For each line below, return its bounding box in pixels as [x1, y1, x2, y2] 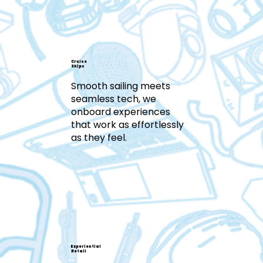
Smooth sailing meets [70, 79, 170, 93]
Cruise [70, 58, 87, 64]
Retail [70, 248, 86, 254]
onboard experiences [70, 105, 170, 119]
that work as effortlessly [70, 118, 184, 132]
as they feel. [70, 131, 127, 145]
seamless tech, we [70, 92, 156, 106]
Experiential [70, 244, 101, 249]
